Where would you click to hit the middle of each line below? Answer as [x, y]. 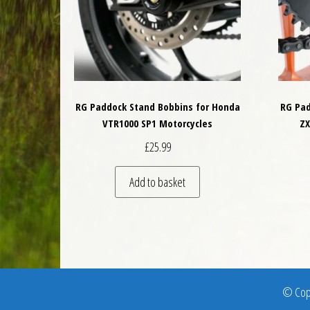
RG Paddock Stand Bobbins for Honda [157, 107]
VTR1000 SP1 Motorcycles [158, 124]
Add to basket [158, 182]
